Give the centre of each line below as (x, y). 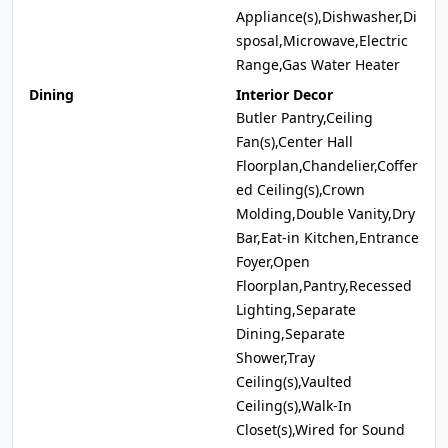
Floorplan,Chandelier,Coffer (327, 165)
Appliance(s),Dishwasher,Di (326, 16)
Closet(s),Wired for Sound (320, 429)
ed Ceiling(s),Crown (300, 189)
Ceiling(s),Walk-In (294, 405)
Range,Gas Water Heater (318, 64)
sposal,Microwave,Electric (322, 40)
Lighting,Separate (296, 309)
